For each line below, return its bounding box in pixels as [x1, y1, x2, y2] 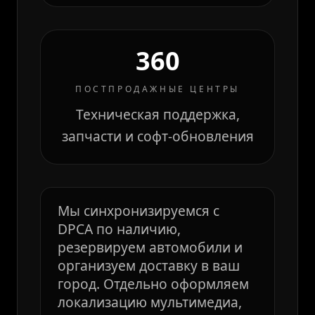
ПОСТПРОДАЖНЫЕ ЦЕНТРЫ [75, 83, 240, 95]
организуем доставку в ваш [58, 256, 240, 275]
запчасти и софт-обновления [61, 127, 254, 146]
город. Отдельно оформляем [58, 274, 249, 293]
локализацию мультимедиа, [58, 292, 242, 311]
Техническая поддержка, [75, 105, 240, 124]
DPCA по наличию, [58, 219, 181, 238]
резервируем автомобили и [58, 238, 243, 257]
